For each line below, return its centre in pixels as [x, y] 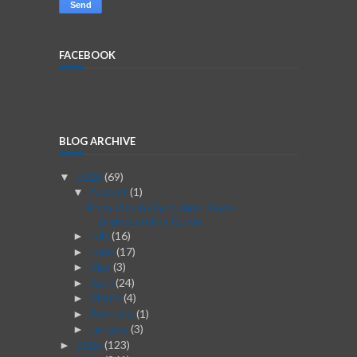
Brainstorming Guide [150, 220]
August [110, 192]
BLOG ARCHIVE [97, 141]
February [113, 313]
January [110, 329]
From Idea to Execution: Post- [161, 207]
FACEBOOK [87, 55]
